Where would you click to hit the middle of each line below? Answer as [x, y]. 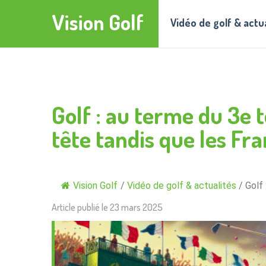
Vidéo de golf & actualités [182, 186]
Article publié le [81, 207]
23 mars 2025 [136, 207]
